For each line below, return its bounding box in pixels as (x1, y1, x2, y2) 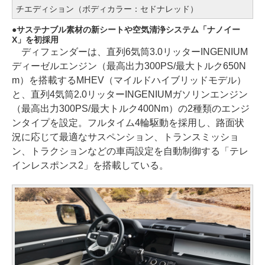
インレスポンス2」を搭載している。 (12, 160, 169, 170)
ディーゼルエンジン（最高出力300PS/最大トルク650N (12, 60, 246, 71)
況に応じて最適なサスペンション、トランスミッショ (12, 131, 239, 142)
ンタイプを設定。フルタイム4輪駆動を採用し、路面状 (12, 117, 244, 128)
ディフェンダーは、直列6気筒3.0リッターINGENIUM (12, 46, 248, 57)
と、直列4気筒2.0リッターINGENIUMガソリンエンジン (12, 89, 248, 99)
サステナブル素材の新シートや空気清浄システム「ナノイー (17, 24, 240, 34)
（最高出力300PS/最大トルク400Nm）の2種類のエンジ (12, 103, 250, 114)
